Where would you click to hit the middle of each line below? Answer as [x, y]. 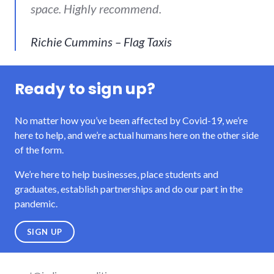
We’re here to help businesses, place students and [117, 174]
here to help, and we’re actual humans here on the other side [137, 135]
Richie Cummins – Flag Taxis [101, 41]
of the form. [39, 149]
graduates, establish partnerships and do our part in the [129, 188]
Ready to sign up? [85, 89]
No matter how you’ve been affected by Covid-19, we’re [131, 120]
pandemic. [36, 203]
